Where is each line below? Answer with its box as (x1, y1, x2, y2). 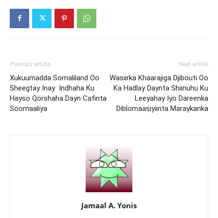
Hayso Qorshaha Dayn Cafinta (10, 93, 107, 103)
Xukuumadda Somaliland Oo (10, 73, 99, 82)
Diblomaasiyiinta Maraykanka (116, 104, 208, 113)
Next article (179, 60, 208, 68)
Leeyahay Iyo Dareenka (135, 93, 208, 103)
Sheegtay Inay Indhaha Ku (10, 83, 94, 92)
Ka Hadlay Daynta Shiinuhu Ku (113, 83, 208, 92)
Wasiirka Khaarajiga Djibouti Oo (109, 73, 208, 82)
